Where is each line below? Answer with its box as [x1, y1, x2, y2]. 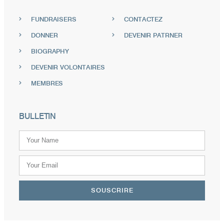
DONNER [31, 30, 58, 39]
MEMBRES [31, 78, 63, 87]
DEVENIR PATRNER [124, 30, 182, 39]
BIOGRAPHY [31, 46, 69, 55]
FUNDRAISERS [31, 14, 76, 23]
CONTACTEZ [124, 14, 163, 23]
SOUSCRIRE [90, 186, 133, 194]
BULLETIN [19, 111, 56, 121]
